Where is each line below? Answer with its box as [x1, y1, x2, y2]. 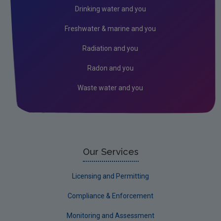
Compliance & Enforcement [68, 191, 153, 200]
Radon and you [87, 64, 134, 72]
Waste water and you [77, 83, 143, 92]
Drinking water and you [74, 4, 146, 13]
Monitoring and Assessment [67, 211, 154, 220]
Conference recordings [23, 16, 101, 25]
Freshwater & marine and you [65, 24, 156, 33]
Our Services [82, 146, 139, 157]
